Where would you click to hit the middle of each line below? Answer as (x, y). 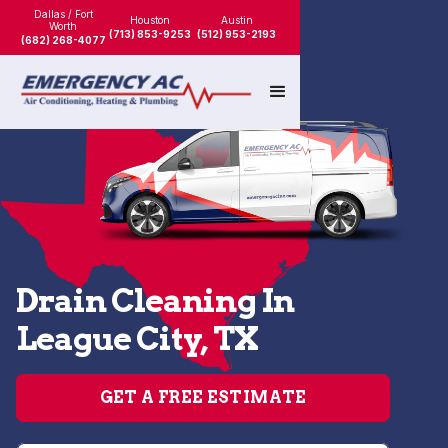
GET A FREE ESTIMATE (203, 397)
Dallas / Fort (63, 14)
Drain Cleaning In (155, 300)
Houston (150, 20)
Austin (236, 20)
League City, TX (137, 338)
